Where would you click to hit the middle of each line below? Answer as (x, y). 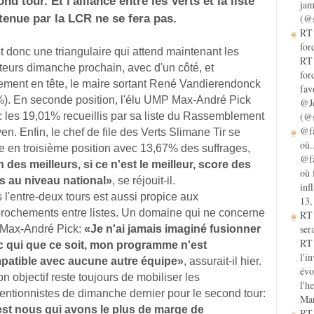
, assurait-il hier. (223, 261)
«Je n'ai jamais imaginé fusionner (172, 229)
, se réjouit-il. (144, 180)
